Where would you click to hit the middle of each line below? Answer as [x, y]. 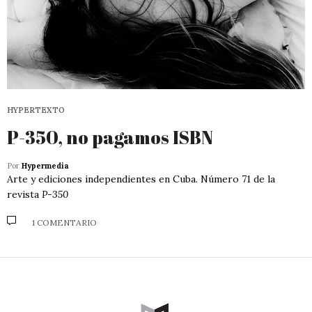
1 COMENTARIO [64, 223]
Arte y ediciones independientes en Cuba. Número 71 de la [141, 179]
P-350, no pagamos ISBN [110, 137]
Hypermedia [45, 165]
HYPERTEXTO [36, 110]
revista [24, 194]
